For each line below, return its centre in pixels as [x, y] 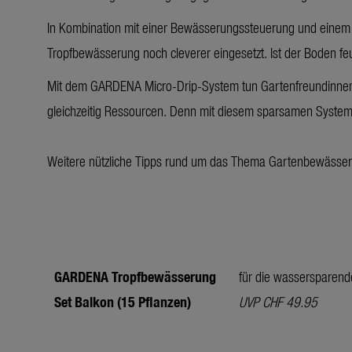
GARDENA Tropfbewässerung [135, 276]
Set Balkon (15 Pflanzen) [123, 301]
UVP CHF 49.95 [278, 301]
